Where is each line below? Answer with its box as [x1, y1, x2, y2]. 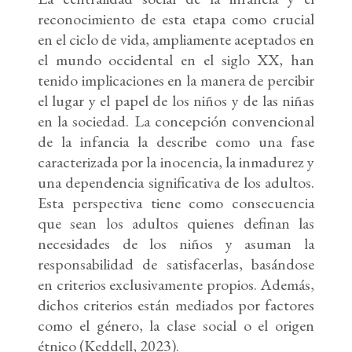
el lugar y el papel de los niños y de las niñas [38, 90, 314, 112]
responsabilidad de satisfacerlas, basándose [38, 254, 314, 275]
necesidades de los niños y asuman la [38, 233, 314, 255]
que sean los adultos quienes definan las [38, 213, 314, 234]
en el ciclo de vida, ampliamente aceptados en [38, 29, 314, 50]
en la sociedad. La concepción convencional [38, 111, 314, 132]
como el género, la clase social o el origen [38, 315, 314, 336]
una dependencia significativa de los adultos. [38, 172, 314, 193]
